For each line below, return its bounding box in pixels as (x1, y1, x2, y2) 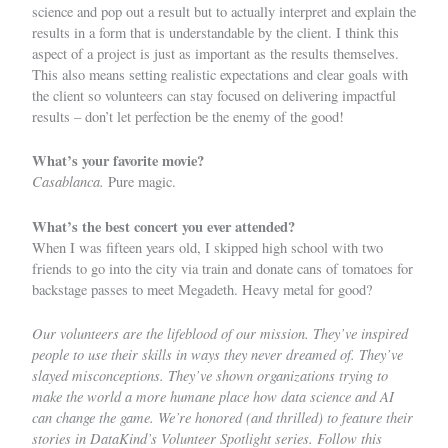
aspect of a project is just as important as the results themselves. (32, 43, 399, 63)
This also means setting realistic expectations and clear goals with (32, 64, 408, 84)
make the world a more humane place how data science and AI (32, 385, 394, 406)
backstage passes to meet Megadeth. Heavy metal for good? (32, 279, 372, 299)
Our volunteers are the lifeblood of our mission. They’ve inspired (32, 322, 408, 343)
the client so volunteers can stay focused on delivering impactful (32, 85, 396, 105)
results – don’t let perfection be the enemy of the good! (32, 106, 344, 126)
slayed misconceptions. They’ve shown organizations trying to (32, 364, 388, 385)
